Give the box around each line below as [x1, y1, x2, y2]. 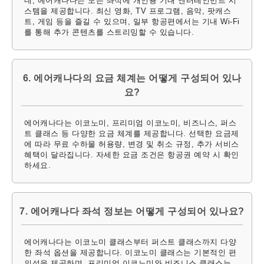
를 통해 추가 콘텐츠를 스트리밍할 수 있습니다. [24, 28, 194, 37]
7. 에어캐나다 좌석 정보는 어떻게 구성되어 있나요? [19, 206, 245, 217]
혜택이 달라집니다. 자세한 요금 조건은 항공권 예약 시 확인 [24, 150, 239, 160]
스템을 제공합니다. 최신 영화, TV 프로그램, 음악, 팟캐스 [24, 6, 231, 16]
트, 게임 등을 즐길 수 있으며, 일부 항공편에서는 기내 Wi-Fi [24, 17, 240, 27]
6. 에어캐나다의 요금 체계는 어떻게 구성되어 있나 [22, 73, 242, 84]
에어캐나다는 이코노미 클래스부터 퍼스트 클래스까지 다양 [24, 237, 236, 247]
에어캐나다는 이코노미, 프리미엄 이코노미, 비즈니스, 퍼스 [24, 118, 236, 128]
